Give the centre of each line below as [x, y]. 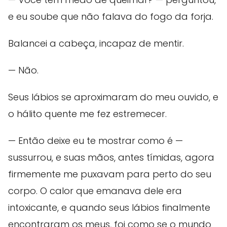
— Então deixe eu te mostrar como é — [96, 140]
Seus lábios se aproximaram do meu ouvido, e [113, 97]
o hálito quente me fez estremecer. [87, 113]
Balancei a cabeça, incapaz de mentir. [96, 43]
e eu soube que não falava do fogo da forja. [111, 16]
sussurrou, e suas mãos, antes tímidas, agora [111, 157]
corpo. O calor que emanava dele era [95, 191]
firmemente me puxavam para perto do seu [110, 174]
